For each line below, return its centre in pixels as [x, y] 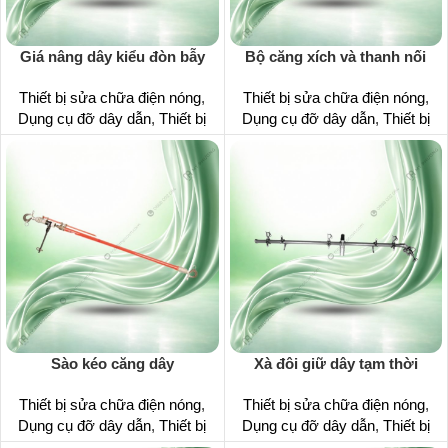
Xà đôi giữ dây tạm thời [335, 363]
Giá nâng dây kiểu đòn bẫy [112, 56]
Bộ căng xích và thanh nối [336, 56]
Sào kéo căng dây [112, 363]
